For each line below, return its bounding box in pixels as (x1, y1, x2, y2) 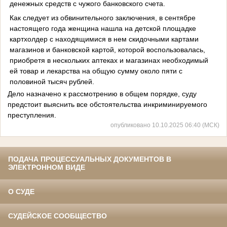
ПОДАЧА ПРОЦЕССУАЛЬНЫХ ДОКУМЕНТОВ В (8, 155, 171, 164)
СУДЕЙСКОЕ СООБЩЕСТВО (8, 212, 107, 220)
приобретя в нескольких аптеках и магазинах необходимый (9, 56, 208, 64)
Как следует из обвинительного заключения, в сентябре (9, 13, 196, 22)
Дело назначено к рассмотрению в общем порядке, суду (8, 90, 197, 98)
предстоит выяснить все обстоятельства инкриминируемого (8, 100, 207, 109)
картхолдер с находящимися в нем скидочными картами (9, 34, 199, 43)
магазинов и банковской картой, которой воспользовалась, (9, 45, 205, 54)
